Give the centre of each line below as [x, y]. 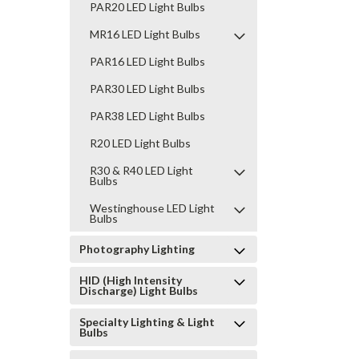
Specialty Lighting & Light [147, 322]
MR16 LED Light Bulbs [145, 34]
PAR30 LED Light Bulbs [147, 89]
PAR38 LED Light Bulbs [147, 116]
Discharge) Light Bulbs [139, 290]
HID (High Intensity [131, 280]
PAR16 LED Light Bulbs [147, 61]
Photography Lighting [137, 249]
